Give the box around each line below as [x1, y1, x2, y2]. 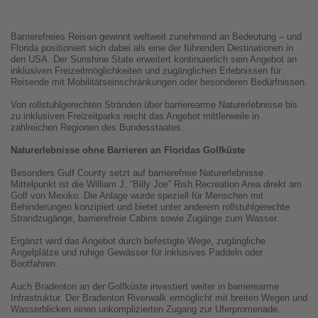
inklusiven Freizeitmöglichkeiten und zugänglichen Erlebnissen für [11, 65, 281, 77]
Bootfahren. [11, 258, 58, 270]
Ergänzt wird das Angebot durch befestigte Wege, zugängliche [11, 236, 265, 247]
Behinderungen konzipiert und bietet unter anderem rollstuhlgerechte [11, 202, 290, 213]
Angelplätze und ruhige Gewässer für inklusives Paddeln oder [11, 247, 263, 258]
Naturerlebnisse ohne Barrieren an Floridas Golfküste [11, 145, 245, 156]
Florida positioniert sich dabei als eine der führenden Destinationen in [11, 43, 293, 54]
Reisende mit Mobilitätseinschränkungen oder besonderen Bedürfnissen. [11, 77, 307, 88]
